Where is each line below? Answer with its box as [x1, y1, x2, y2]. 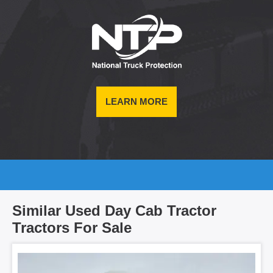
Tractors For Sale [12, 219, 132, 236]
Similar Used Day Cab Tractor [12, 202, 216, 219]
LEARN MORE [105, 96, 168, 107]
